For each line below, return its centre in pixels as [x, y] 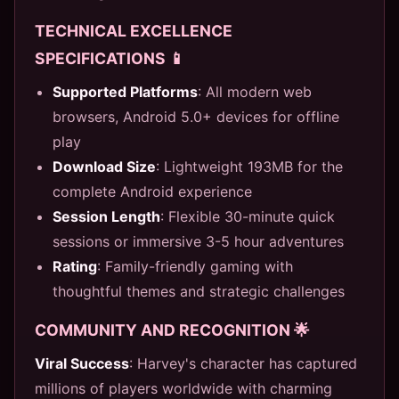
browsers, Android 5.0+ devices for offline [196, 116]
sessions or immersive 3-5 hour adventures [198, 241]
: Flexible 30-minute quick [248, 216]
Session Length [106, 216]
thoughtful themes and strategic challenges [199, 291]
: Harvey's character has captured [243, 363]
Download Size [104, 166]
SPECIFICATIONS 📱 [110, 58]
